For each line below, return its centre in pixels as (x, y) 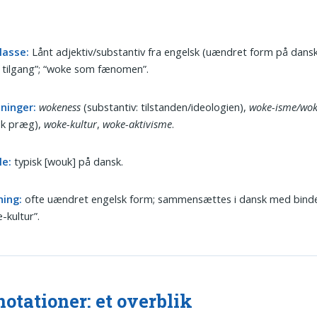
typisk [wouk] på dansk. (68, 162)
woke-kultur (71, 123)
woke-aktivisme (138, 123)
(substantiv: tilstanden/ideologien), (165, 106)
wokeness (60, 106)
